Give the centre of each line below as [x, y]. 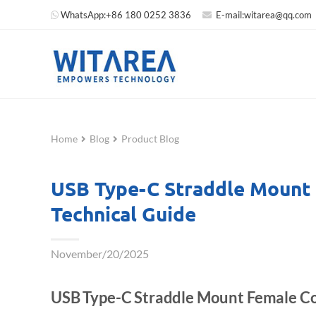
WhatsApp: [83, 15]
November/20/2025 [100, 254]
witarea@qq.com [278, 15]
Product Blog [150, 139]
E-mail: [229, 15]
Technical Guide [123, 213]
